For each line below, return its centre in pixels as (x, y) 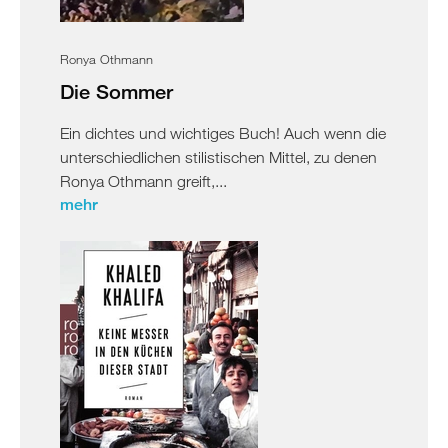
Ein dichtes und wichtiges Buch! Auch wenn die (223, 132)
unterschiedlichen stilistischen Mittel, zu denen (218, 156)
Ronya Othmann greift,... (143, 180)
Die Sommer (116, 91)
